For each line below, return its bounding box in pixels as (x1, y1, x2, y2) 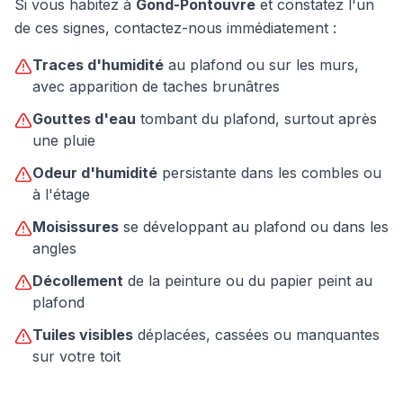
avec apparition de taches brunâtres (32, 77, 280, 95)
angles (32, 239, 76, 257)
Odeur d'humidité (32, 164, 157, 182)
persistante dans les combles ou (157, 164, 381, 182)
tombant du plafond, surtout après (136, 110, 377, 128)
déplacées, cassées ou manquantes (133, 326, 380, 344)
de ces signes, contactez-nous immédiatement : (14, 19, 336, 37)
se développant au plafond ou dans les (119, 218, 389, 236)
